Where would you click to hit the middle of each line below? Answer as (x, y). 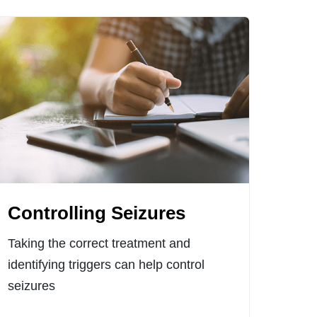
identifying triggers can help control (106, 265)
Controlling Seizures (97, 213)
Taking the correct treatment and (99, 244)
